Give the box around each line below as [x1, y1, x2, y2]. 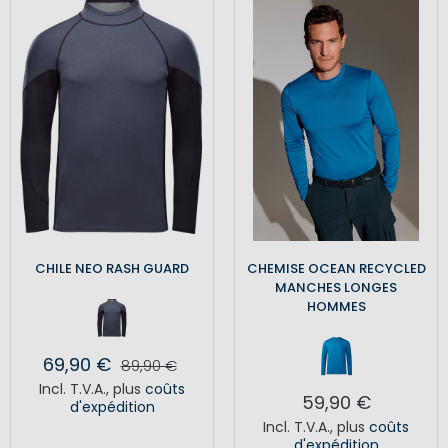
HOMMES [306, 297, 366, 316]
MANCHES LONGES [275, 278, 397, 297]
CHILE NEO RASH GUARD [35, 259, 189, 278]
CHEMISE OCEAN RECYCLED [246, 259, 426, 278]
